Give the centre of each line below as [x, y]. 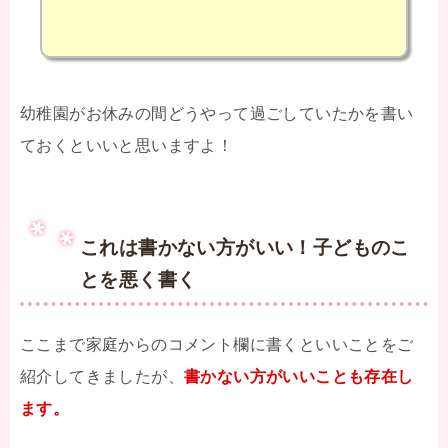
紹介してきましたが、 [102, 376]
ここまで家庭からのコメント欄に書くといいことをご [217, 344]
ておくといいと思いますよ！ [127, 145]
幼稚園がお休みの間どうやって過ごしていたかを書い [217, 113]
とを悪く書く [138, 279]
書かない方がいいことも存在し [299, 376]
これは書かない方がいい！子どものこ [245, 247]
